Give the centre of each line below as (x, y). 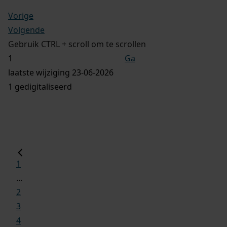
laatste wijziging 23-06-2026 (61, 72)
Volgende (26, 30)
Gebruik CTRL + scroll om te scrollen (77, 44)
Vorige (21, 15)
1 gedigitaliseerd (40, 86)
